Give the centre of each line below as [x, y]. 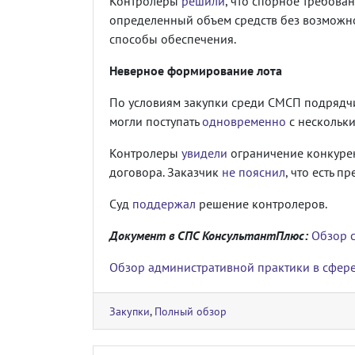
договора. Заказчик [166, 172]
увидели [204, 153]
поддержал [164, 203]
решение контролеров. [261, 203]
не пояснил [254, 172]
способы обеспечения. [173, 38]
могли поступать [156, 121]
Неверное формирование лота [196, 70]
